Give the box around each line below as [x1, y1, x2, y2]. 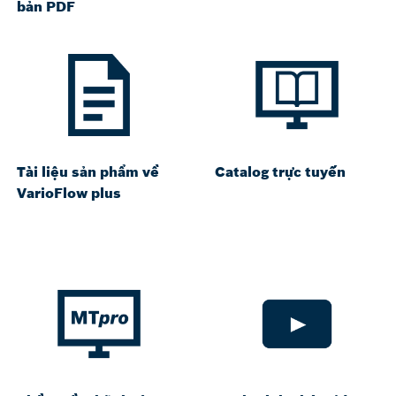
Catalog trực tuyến [215, 163, 346, 181]
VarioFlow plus [17, 184, 121, 202]
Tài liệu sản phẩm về [17, 163, 159, 181]
